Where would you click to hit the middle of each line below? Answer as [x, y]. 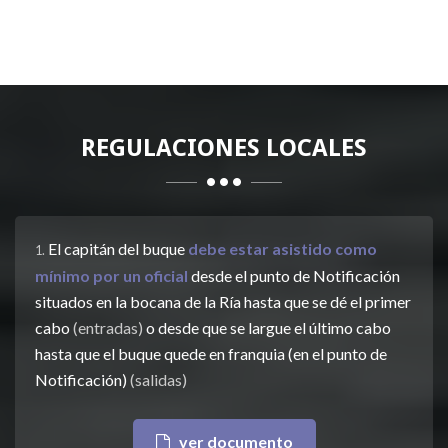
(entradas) [108, 327]
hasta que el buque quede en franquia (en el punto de [211, 353]
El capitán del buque [116, 248]
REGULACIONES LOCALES [224, 147]
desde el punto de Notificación [294, 275]
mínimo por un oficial [111, 275]
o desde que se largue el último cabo [267, 327]
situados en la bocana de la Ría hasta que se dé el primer [223, 301]
